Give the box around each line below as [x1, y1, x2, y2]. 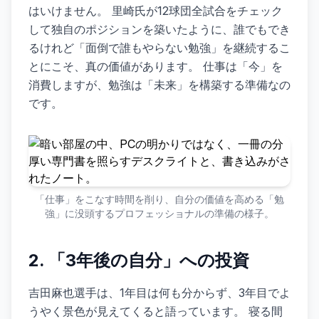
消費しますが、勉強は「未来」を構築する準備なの [28, 78, 291, 92]
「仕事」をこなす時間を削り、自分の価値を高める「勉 [35, 193, 284, 205]
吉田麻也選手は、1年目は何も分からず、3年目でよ [28, 286, 291, 300]
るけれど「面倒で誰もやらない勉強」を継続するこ [28, 41, 291, 55]
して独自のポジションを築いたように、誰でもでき [28, 22, 291, 36]
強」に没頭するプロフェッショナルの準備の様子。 [45, 207, 274, 219]
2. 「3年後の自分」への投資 [28, 250, 249, 271]
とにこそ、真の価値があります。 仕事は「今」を [28, 59, 283, 73]
